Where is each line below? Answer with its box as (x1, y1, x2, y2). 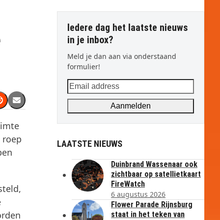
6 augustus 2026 (111, 190, 165, 199)
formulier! (67, 62, 100, 71)
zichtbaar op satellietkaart (111, 169, 201, 179)
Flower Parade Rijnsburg (111, 200, 192, 209)
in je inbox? (67, 34, 113, 46)
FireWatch (111, 179, 145, 189)
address (67, 91, 97, 102)
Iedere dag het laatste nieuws (67, 22, 188, 33)
